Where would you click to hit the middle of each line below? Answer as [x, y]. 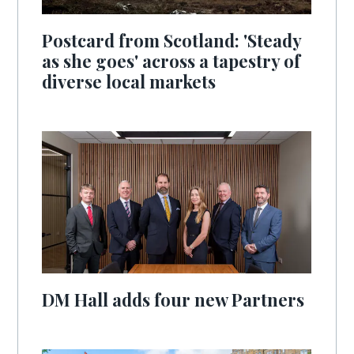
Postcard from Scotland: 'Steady [172, 40]
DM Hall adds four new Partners [173, 299]
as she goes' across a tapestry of [171, 61]
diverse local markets [129, 81]
